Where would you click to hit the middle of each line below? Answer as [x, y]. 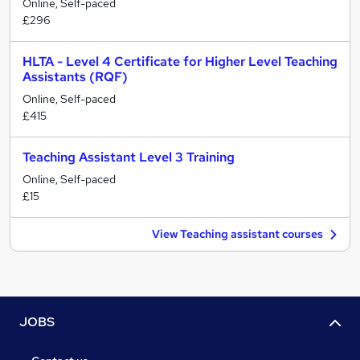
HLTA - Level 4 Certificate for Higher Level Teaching [180, 61]
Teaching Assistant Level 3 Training [129, 157]
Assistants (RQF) [75, 77]
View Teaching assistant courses [237, 234]
